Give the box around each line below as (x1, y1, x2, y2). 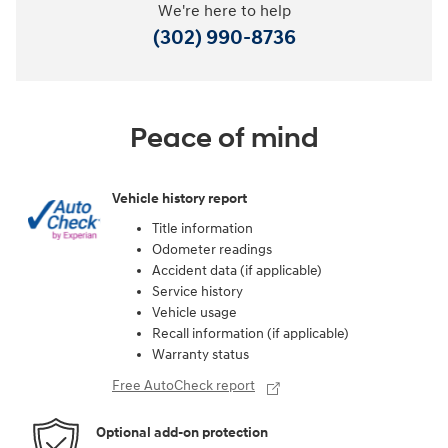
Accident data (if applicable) (152, 261, 322, 279)
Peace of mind (129, 120, 319, 156)
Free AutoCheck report (112, 376, 255, 394)
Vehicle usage (152, 303, 237, 321)
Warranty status (152, 345, 249, 363)
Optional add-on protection (96, 424, 268, 442)
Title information (152, 219, 253, 237)
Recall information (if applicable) (152, 324, 349, 342)
